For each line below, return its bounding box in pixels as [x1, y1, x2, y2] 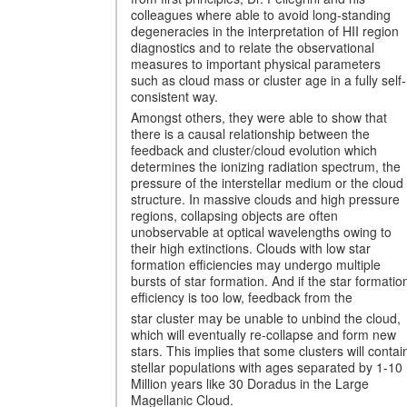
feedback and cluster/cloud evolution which [131, 140, 377, 159]
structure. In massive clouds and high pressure [131, 189, 400, 208]
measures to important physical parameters [131, 54, 381, 73]
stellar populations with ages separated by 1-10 [131, 357, 402, 376]
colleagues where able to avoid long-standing [131, 5, 391, 24]
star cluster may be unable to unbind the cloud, [131, 308, 401, 327]
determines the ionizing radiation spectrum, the [131, 156, 401, 175]
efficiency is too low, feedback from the [131, 287, 352, 306]
